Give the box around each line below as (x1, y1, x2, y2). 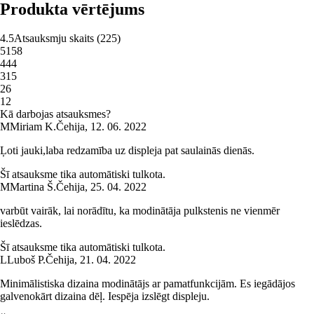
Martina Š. (10, 181, 56, 193)
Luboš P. (7, 254, 46, 266)
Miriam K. (10, 121, 56, 133)
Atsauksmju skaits (14, 32, 94, 45)
